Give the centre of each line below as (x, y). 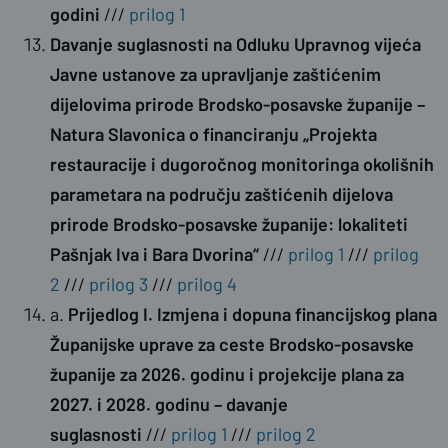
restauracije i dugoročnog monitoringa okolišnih (242, 164)
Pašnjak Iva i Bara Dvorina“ (154, 254)
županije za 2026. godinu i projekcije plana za (227, 374)
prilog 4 (207, 284)
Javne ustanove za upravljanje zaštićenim (215, 74)
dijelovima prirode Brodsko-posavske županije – (237, 104)
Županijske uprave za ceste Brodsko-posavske (232, 344)
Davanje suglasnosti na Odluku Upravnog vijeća (235, 44)
